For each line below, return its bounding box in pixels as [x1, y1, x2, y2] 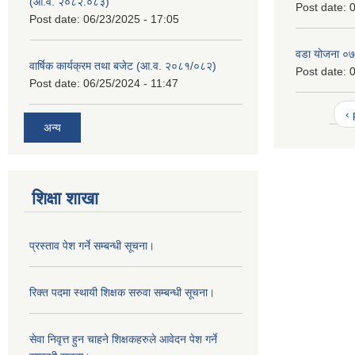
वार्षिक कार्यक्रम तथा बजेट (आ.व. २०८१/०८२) [29, 59, 216, 72]
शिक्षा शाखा [32, 189, 98, 209]
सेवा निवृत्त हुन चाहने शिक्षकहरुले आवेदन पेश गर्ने [29, 333, 217, 346]
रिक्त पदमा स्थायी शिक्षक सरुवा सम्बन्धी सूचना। [29, 286, 215, 300]
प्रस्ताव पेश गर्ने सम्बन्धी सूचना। [29, 239, 155, 253]
